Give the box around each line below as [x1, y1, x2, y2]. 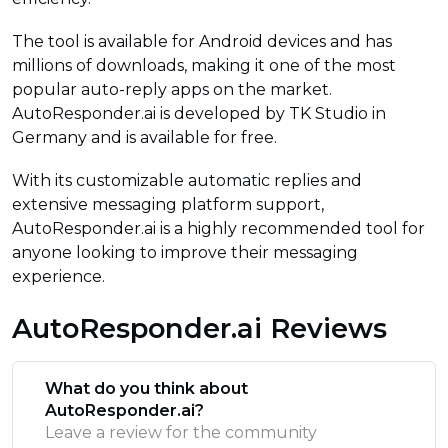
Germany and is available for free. [12, 127, 277, 147]
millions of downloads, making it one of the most [12, 55, 396, 75]
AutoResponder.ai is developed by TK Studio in [12, 103, 386, 123]
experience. [12, 267, 105, 287]
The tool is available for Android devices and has [12, 31, 392, 51]
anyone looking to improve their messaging [12, 243, 358, 263]
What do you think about [45, 379, 248, 399]
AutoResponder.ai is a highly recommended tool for [12, 219, 425, 239]
